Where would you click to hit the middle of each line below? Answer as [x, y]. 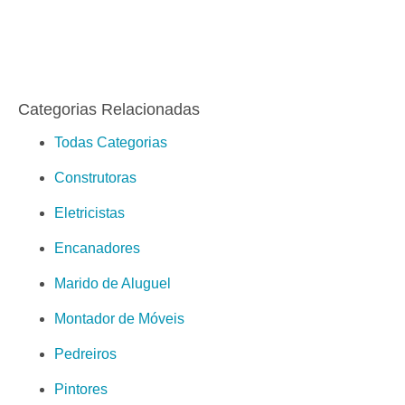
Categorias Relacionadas [109, 110]
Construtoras [95, 178]
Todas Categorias [111, 143]
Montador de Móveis [119, 319]
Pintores [81, 390]
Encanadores [97, 249]
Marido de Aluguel [113, 284]
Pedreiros [85, 354]
